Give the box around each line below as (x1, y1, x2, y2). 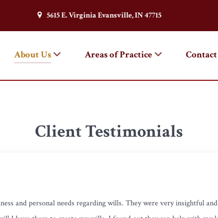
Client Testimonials (35, 120, 183, 143)
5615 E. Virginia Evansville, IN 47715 (46, 10, 162, 20)
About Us (14, 48, 51, 61)
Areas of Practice (85, 48, 152, 61)
